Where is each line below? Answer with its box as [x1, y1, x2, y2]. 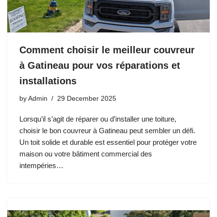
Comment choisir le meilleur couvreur [19, 44, 195, 55]
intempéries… [19, 161, 65, 170]
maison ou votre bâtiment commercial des [19, 149, 152, 158]
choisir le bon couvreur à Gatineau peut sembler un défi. [19, 126, 195, 135]
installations [19, 75, 77, 86]
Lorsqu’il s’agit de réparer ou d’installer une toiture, [19, 114, 176, 123]
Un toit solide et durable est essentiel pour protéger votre [19, 138, 197, 146]
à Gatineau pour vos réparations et [19, 60, 180, 71]
